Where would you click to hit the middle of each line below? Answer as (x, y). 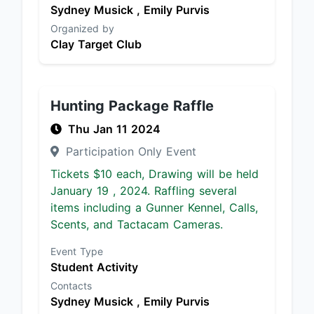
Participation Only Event (129, 151)
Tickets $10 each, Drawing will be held (155, 174)
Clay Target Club (96, 44)
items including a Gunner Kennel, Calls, (154, 207)
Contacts (71, 286)
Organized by (82, 28)
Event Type (77, 251)
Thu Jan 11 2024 (114, 129)
